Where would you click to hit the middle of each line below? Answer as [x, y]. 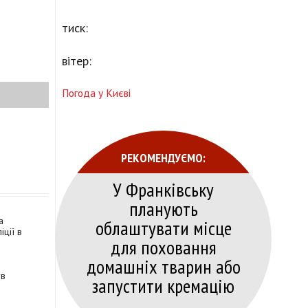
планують [163, 209]
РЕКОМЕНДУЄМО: [163, 158]
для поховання [163, 247]
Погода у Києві [96, 93]
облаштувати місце [163, 228]
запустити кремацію [163, 286]
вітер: [77, 61]
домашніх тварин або [163, 267]
